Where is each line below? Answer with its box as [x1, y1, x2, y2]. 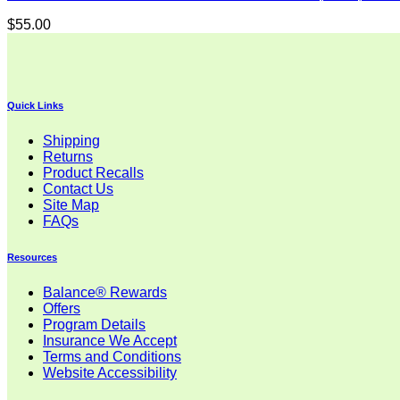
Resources [7, 252, 57, 263]
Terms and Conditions [43, 349, 181, 365]
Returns [43, 149, 93, 165]
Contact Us [43, 181, 113, 197]
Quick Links [7, 100, 63, 112]
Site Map [43, 197, 99, 213]
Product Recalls [43, 165, 144, 181]
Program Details [43, 317, 146, 333]
